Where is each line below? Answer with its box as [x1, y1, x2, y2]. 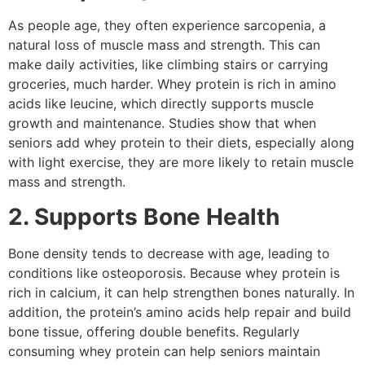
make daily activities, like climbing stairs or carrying [8, 56, 328, 73]
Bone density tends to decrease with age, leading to [8, 244, 330, 262]
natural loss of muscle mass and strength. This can [8, 37, 320, 54]
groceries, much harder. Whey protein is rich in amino [8, 76, 336, 93]
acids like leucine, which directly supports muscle [8, 95, 314, 112]
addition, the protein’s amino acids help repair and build [8, 303, 351, 320]
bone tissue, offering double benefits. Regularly [8, 323, 300, 340]
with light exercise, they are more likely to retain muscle [8, 154, 354, 171]
